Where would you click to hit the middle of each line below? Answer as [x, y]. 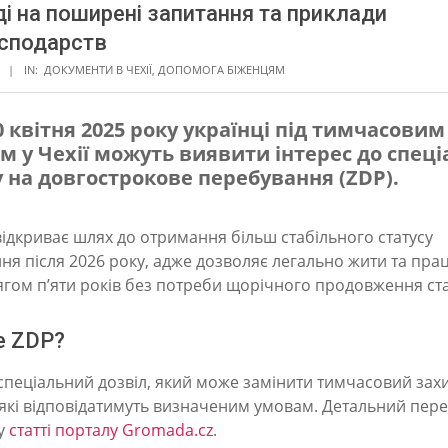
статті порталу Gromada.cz [111, 429]
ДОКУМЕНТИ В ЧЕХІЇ [98, 69]
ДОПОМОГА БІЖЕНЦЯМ [221, 69]
